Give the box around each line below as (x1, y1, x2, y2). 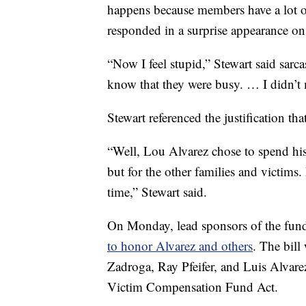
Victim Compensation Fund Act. (107, 278, 278, 295)
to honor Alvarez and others (107, 237, 253, 254)
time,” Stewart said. (107, 183, 207, 200)
